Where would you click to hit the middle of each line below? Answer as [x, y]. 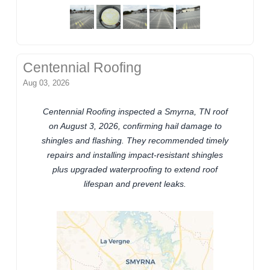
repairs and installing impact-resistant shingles [135, 155]
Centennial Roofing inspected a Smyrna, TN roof [135, 112]
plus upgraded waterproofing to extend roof [135, 170]
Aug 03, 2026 [46, 83]
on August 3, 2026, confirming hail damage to [135, 126]
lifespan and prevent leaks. [135, 184]
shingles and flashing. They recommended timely [135, 141]
